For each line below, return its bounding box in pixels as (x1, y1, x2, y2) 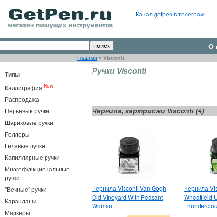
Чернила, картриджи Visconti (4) (92, 107, 204, 115)
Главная (77, 54, 97, 61)
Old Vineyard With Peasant (92, 193, 163, 201)
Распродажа (5, 95, 39, 103)
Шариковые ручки (5, 118, 53, 126)
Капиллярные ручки (5, 153, 60, 161)
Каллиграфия (5, 83, 42, 92)
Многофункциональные (5, 165, 70, 173)
